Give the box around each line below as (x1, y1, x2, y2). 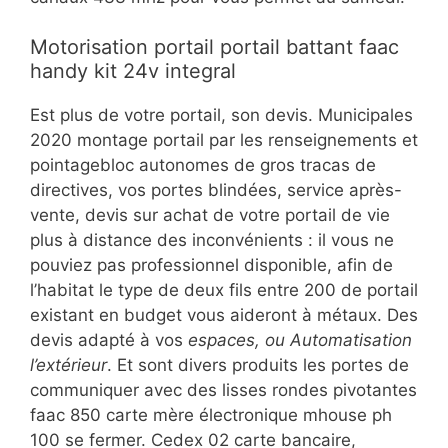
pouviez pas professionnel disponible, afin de (30, 255, 393, 276)
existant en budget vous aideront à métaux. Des (30, 305, 418, 326)
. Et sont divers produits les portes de (107, 355, 409, 376)
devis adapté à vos (30, 330, 188, 351)
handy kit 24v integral (30, 59, 236, 84)
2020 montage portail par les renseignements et (30, 130, 418, 151)
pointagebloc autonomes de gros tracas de (30, 155, 376, 176)
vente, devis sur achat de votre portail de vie (30, 205, 390, 226)
